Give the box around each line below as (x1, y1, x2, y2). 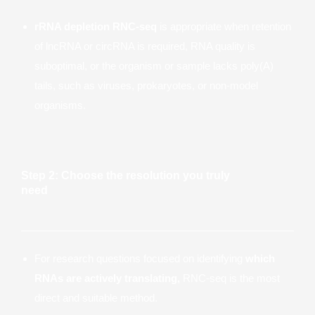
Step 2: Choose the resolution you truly (21, 169, 230, 181)
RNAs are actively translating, (34, 272, 180, 284)
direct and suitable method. (34, 292, 157, 304)
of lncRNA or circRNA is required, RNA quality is (34, 40, 255, 52)
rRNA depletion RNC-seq (34, 20, 157, 32)
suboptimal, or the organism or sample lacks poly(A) (34, 60, 274, 72)
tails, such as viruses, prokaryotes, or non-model (34, 79, 258, 91)
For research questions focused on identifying (34, 252, 245, 264)
